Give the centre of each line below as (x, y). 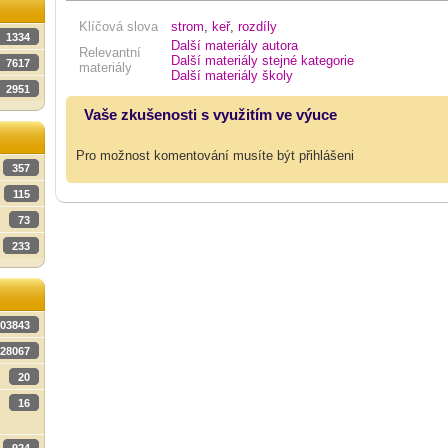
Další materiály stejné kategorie (262, 60)
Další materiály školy (232, 75)
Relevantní (110, 52)
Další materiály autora (234, 45)
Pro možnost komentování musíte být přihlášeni (215, 155)
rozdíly (257, 26)
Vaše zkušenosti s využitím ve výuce (210, 114)
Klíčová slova (118, 26)
